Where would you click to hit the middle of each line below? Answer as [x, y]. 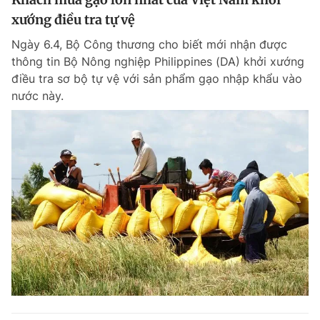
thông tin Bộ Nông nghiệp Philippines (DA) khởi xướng [158, 61]
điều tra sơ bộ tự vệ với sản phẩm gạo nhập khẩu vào [157, 79]
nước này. [37, 96]
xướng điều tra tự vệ [73, 20]
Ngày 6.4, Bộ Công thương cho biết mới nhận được [149, 44]
